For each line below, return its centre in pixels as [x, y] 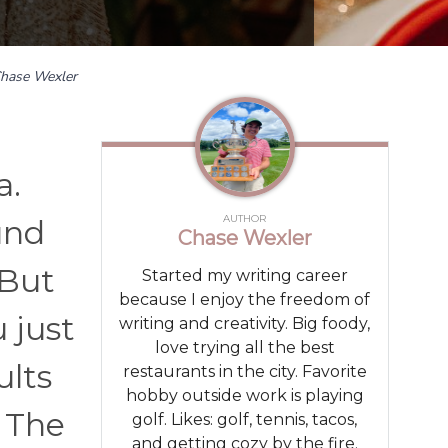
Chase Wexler [244, 237]
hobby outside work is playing [244, 395]
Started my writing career [244, 275]
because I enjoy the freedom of [245, 299]
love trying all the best [244, 347]
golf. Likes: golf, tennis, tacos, [245, 419]
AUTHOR [245, 218]
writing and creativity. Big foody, [245, 323]
